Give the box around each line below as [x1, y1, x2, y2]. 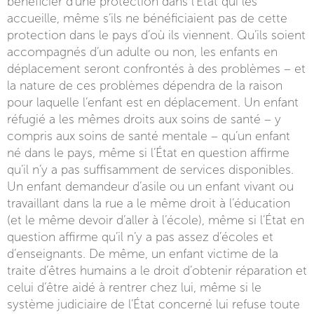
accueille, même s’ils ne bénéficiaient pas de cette [7, 11, 287, 25]
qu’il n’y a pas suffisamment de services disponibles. [7, 163, 294, 177]
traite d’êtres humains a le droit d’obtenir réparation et [7, 264, 307, 278]
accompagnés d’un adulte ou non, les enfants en [7, 45, 278, 59]
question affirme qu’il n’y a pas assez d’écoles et [7, 230, 273, 244]
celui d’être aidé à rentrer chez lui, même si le [7, 280, 261, 294]
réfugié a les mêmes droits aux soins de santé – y [7, 112, 281, 126]
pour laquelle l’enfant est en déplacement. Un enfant [7, 95, 299, 109]
